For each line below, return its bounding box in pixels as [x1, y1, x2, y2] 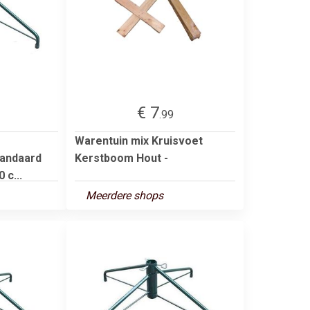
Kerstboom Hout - [75, 151, 168, 165]
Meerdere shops [86, 188, 163, 202]
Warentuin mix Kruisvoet [75, 134, 203, 147]
